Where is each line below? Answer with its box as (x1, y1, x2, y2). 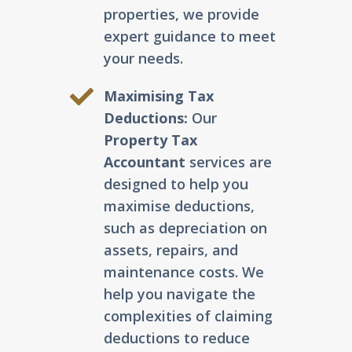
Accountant (103, 152, 185, 172)
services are (185, 152, 272, 172)
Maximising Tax (103, 86, 214, 106)
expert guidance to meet (103, 27, 276, 46)
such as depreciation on (103, 218, 267, 238)
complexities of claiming (103, 306, 273, 326)
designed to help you (103, 174, 248, 194)
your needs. (103, 49, 183, 68)
